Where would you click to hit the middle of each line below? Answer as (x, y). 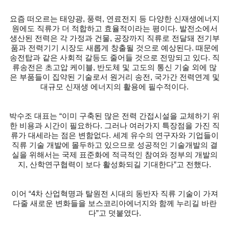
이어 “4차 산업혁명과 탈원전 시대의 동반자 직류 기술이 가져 (114, 194)
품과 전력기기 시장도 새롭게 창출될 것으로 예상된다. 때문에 (114, 48)
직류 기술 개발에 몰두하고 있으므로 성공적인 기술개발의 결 (114, 145)
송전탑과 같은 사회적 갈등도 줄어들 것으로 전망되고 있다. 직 (114, 58)
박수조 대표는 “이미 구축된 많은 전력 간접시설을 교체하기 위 (114, 116)
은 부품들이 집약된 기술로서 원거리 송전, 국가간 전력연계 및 (114, 77)
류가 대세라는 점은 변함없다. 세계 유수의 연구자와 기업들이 (114, 135)
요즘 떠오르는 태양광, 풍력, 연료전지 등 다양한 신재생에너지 (114, 19)
